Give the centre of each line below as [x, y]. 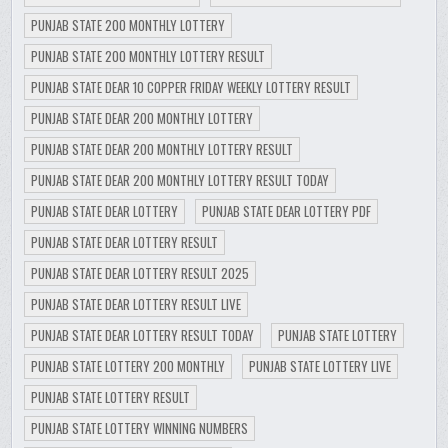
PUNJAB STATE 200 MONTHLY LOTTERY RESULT [148, 56]
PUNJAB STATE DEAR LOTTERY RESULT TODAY [143, 335]
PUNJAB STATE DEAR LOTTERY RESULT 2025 [140, 273]
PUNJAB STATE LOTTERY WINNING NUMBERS [140, 428]
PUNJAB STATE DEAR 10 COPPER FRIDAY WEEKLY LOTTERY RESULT [191, 87]
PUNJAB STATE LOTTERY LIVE [320, 366]
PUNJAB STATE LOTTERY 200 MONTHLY [128, 366]
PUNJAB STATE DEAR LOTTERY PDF [287, 211]
